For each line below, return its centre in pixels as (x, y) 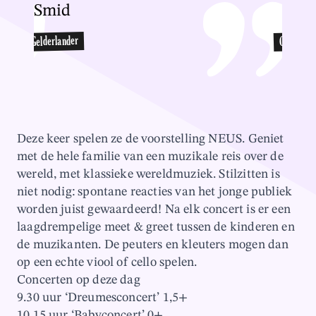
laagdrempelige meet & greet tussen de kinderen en (156, 226)
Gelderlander (55, 42)
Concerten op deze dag (79, 279)
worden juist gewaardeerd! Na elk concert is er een (154, 209)
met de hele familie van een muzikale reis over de (150, 156)
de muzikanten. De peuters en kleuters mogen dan (153, 244)
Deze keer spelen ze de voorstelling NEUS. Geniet (151, 138)
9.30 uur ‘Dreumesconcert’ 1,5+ (103, 297)
